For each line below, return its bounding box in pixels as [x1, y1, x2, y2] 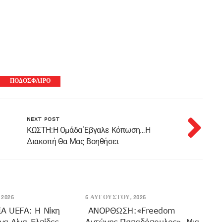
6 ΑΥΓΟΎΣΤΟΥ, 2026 [85, 194, 146, 201]
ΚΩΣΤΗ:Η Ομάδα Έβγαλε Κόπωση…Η [27, 125, 151, 135]
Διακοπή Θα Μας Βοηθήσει [27, 137, 119, 146]
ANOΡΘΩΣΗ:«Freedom [85, 206, 175, 215]
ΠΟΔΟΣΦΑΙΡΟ [10, 77, 51, 85]
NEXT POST [27, 116, 59, 122]
